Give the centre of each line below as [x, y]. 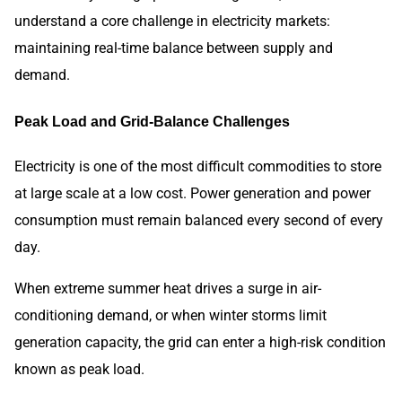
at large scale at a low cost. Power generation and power [192, 194]
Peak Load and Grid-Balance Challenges [152, 121]
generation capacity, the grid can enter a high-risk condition [200, 343]
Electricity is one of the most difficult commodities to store [198, 167]
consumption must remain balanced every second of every [199, 221]
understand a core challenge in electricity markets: [172, 21]
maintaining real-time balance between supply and [174, 48]
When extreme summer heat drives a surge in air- [168, 289]
